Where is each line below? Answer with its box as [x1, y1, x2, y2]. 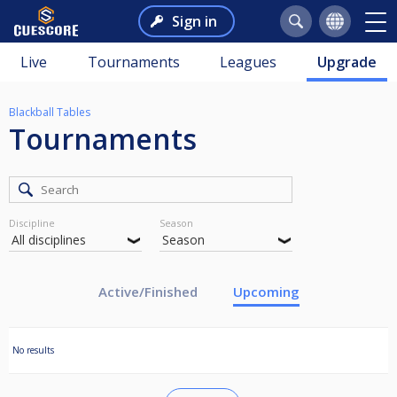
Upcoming [232, 283, 300, 301]
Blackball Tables [9, 105, 90, 120]
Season [160, 216, 193, 230]
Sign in [171, 12, 217, 31]
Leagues [220, 52, 277, 72]
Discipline [9, 216, 55, 230]
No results [12, 344, 54, 357]
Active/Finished [97, 283, 198, 301]
